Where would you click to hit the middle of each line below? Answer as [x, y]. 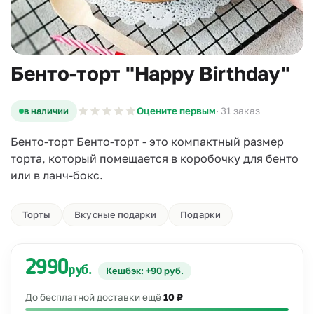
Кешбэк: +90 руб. [144, 271]
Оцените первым [176, 111]
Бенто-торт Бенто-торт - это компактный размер [147, 142]
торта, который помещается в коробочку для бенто [155, 158]
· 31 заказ [238, 111]
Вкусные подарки [116, 214]
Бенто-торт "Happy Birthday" [150, 73]
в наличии [46, 111]
